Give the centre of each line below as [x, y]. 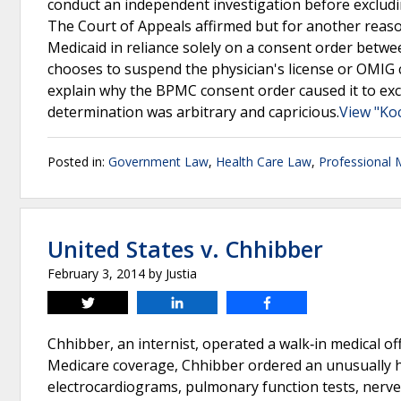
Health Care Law [264, 162]
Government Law [158, 162]
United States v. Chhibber [185, 249]
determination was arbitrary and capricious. [193, 112]
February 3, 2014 [96, 273]
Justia [181, 273]
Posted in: [78, 162]
